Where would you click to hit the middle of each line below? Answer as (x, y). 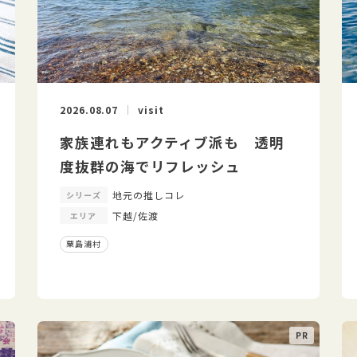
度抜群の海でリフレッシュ (150, 166)
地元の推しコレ (148, 194)
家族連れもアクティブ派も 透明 (172, 142)
